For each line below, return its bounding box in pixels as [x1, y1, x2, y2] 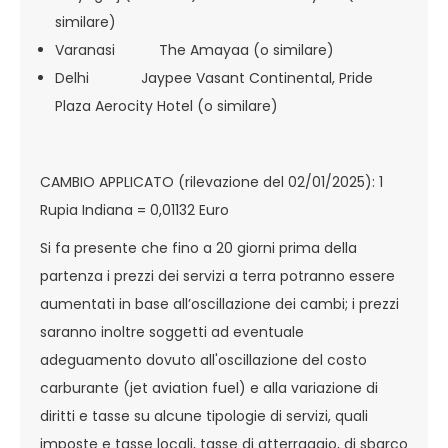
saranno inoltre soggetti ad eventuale [40, 322, 304, 342]
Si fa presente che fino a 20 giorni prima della [40, 238, 357, 258]
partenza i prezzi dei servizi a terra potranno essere [40, 266, 395, 286]
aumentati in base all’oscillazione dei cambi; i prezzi [40, 294, 399, 314]
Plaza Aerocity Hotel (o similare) [55, 96, 278, 116]
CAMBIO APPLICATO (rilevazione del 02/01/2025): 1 [40, 172, 383, 192]
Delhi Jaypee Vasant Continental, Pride [55, 68, 373, 88]
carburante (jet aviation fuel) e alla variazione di [40, 378, 378, 398]
